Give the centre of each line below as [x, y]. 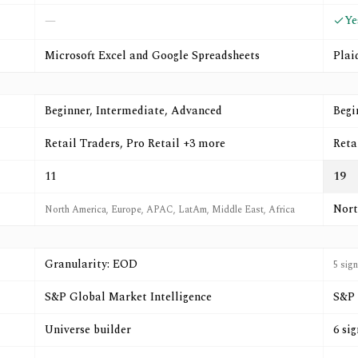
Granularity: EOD [91, 264]
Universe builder [88, 330]
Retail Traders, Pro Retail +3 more [135, 143]
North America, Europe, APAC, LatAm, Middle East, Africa [170, 210]
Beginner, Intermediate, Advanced [133, 111]
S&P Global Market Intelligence [128, 297]
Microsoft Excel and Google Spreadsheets [152, 56]
